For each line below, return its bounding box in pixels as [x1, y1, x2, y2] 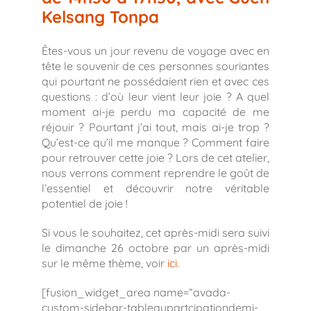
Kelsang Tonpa [42, 6, 159, 28]
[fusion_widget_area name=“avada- [42, 285, 230, 300]
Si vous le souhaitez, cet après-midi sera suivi [42, 226, 269, 240]
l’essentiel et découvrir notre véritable [42, 181, 269, 196]
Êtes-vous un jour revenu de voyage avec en [42, 44, 269, 58]
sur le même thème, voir [42, 256, 167, 271]
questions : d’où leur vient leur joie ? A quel [42, 90, 269, 104]
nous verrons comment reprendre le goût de [42, 166, 269, 180]
